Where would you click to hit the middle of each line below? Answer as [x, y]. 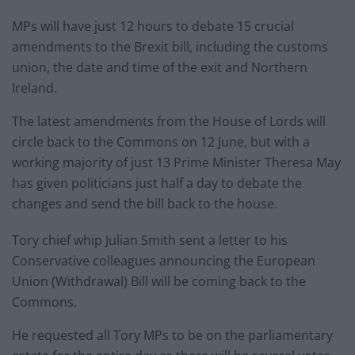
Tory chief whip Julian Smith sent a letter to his [150, 240]
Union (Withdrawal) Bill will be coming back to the [159, 281]
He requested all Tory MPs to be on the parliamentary [172, 335]
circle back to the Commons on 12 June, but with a [161, 141]
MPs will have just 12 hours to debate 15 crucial [153, 26]
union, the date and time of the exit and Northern [160, 67]
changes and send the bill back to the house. [145, 203]
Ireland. [34, 88]
